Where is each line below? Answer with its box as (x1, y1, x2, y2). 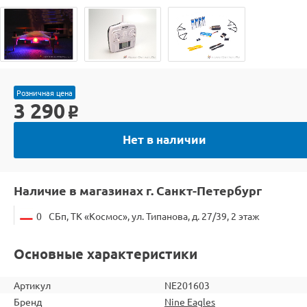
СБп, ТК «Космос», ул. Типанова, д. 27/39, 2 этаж (49, 209, 260, 222)
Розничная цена (16, 86, 73, 98)
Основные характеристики (14, 244, 197, 262)
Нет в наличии (123, 132, 206, 147)
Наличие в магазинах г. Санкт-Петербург (14, 182, 262, 198)
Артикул (14, 278, 51, 291)
